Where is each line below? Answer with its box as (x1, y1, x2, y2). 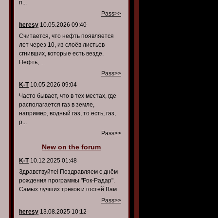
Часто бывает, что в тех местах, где (19, 92, 116, 99)
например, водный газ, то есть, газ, (19, 110, 116, 117)
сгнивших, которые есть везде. (19, 50, 104, 57)
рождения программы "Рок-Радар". (19, 177, 115, 184)
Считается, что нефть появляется (19, 33, 114, 39)
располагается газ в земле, (19, 101, 94, 108)
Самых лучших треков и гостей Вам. (19, 186, 118, 193)
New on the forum (42, 143, 101, 151)
